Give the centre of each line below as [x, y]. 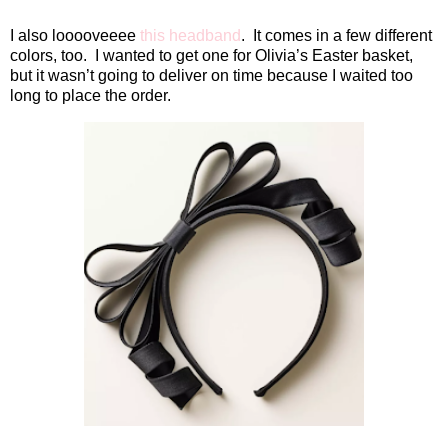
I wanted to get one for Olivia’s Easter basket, [254, 56]
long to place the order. [90, 96]
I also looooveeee [75, 36]
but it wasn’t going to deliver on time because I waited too [211, 76]
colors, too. [48, 56]
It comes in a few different [342, 36]
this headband [190, 36]
